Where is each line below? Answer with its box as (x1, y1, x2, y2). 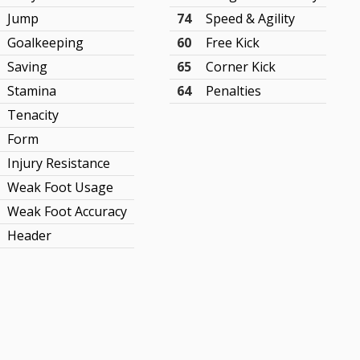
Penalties (206, 82, 262, 100)
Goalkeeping (7, 34, 84, 51)
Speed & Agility (206, 10, 296, 27)
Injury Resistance (7, 154, 111, 172)
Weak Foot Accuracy (7, 202, 128, 220)
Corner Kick (206, 58, 276, 76)
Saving (7, 58, 48, 76)
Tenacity (7, 106, 59, 124)
